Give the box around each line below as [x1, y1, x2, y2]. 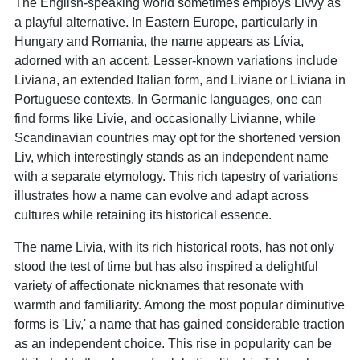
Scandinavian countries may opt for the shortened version [14, 130, 341, 145]
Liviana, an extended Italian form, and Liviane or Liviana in [14, 72, 346, 87]
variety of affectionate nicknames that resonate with [14, 278, 304, 292]
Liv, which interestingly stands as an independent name [14, 149, 329, 164]
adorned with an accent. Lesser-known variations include [14, 53, 337, 67]
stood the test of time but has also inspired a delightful [14, 259, 318, 273]
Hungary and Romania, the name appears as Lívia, [14, 34, 304, 48]
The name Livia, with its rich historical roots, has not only [14, 239, 334, 254]
